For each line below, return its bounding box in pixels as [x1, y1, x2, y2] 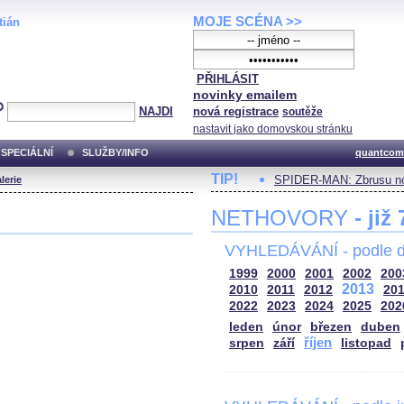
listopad [341, 336, 391, 350]
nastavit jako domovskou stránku [193, 124, 353, 134]
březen [310, 320, 352, 334]
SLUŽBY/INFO [82, 147, 149, 158]
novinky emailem [193, 87, 297, 102]
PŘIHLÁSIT [197, 72, 259, 86]
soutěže [282, 106, 323, 117]
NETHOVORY [211, 206, 354, 230]
